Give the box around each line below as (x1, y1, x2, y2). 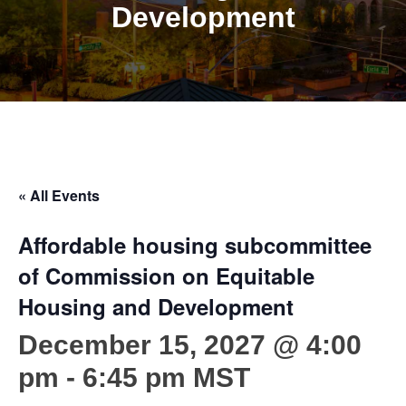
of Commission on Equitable (18, 259, 314, 291)
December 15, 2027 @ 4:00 (18, 329, 362, 360)
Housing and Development (18, 290, 294, 322)
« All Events (18, 184, 100, 206)
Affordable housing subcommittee (18, 228, 372, 260)
